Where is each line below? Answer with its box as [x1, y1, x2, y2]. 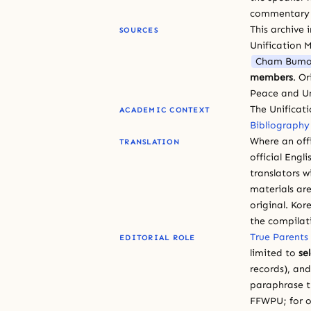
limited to [250, 246, 299, 259]
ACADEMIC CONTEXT [119, 105, 210, 115]
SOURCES [119, 25, 158, 35]
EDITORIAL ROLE [119, 233, 196, 242]
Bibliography [250, 119, 310, 131]
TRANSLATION [119, 137, 180, 146]
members [250, 71, 293, 83]
